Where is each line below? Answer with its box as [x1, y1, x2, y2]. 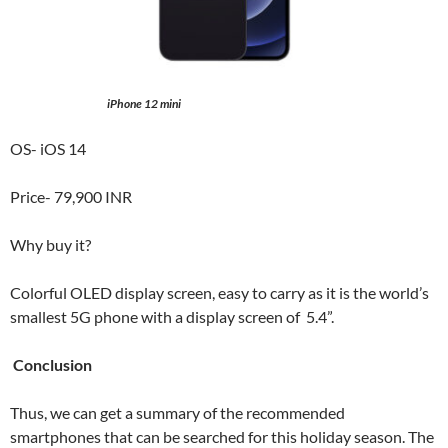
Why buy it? [10, 235, 94, 254]
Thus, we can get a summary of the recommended [10, 403, 345, 422]
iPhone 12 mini [106, 96, 181, 111]
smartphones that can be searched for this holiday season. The [10, 427, 434, 446]
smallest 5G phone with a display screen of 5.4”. [10, 307, 334, 326]
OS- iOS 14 [10, 139, 86, 158]
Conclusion [10, 355, 95, 374]
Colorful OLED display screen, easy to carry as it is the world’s [10, 283, 429, 302]
